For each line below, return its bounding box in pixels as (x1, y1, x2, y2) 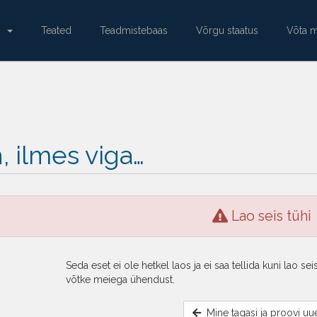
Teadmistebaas (100, 25, 168, 36)
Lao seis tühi (228, 208, 312, 225)
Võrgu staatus (196, 25, 258, 36)
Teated (41, 25, 71, 36)
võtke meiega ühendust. (65, 274, 175, 286)
